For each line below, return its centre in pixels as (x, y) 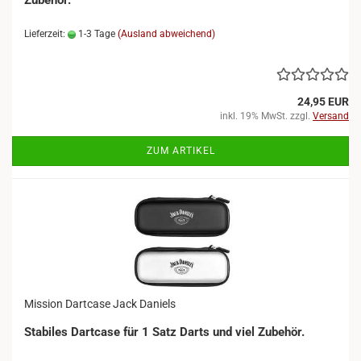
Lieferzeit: (46, 34)
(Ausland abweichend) (166, 34)
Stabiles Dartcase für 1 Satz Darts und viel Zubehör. (164, 332)
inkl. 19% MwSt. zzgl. (266, 116)
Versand (331, 116)
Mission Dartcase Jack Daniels (100, 304)
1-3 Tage (95, 34)
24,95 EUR (323, 102)
